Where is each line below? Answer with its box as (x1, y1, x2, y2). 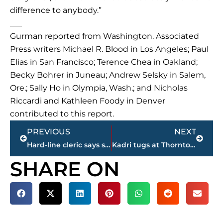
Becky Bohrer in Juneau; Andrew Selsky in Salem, (10, 70, 206, 80)
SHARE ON (10, 157, 119, 182)
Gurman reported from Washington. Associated (10, 31, 199, 41)
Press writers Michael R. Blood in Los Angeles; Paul (10, 44, 209, 54)
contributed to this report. (10, 109, 114, 119)
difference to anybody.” (10, 5, 102, 15)
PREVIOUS (27, 127, 70, 137)
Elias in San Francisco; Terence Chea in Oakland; (10, 57, 198, 67)
